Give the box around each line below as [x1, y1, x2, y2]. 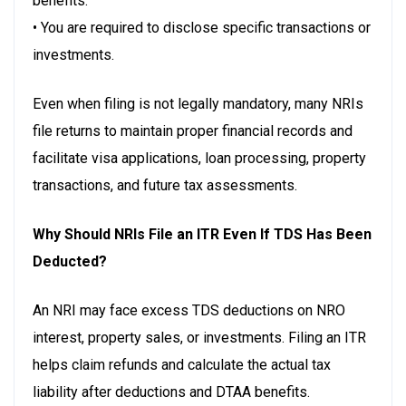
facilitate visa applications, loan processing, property [33, 149, 366, 167]
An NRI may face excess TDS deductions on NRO [33, 301, 345, 319]
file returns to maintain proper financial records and [33, 121, 353, 140]
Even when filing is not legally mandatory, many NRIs [33, 94, 363, 112]
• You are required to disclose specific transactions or [33, 18, 371, 36]
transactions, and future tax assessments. [33, 176, 297, 194]
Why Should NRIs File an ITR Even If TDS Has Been [33, 225, 372, 243]
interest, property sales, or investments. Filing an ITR [33, 328, 366, 346]
